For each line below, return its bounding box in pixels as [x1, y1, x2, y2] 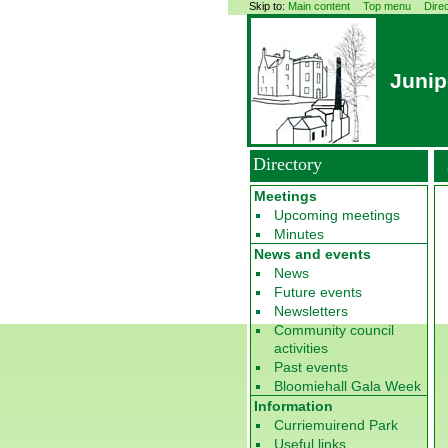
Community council [274, 322, 394, 338]
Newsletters [274, 303, 348, 319]
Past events [274, 359, 348, 375]
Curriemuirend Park [274, 417, 398, 433]
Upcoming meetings [274, 207, 400, 223]
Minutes [274, 226, 324, 242]
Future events [274, 284, 362, 300]
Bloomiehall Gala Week [274, 378, 421, 394]
